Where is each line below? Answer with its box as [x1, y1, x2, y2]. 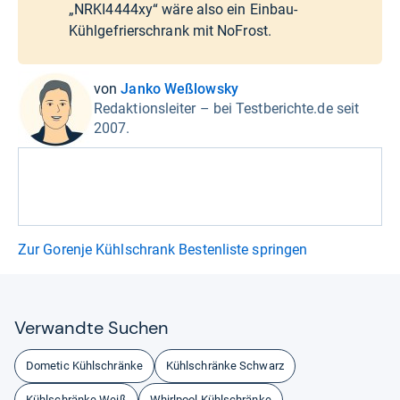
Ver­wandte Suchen [14, 315, 169, 339]
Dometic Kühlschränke [26, 358, 143, 372]
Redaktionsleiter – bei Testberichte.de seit [94, 100, 360, 118]
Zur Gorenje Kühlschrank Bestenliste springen [18, 240, 308, 258]
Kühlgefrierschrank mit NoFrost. [69, 21, 271, 39]
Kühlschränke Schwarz [165, 358, 284, 372]
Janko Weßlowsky [121, 80, 238, 98]
